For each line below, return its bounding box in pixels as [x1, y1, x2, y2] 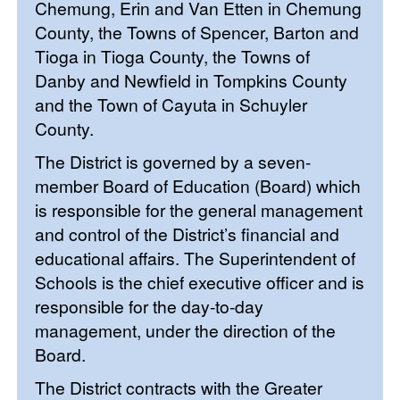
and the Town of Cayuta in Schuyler [35, 91, 308, 116]
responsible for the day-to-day [35, 293, 264, 318]
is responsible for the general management [35, 196, 363, 221]
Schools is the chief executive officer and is [35, 269, 365, 294]
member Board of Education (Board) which [35, 172, 362, 197]
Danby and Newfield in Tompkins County [35, 67, 348, 92]
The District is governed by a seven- [35, 148, 312, 173]
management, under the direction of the [35, 317, 337, 342]
